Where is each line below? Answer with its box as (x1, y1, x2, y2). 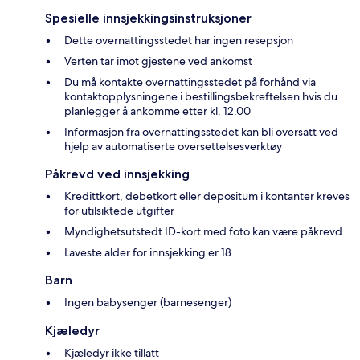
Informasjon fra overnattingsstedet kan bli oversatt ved (64, 125, 338, 140)
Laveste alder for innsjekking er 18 (64, 245, 231, 260)
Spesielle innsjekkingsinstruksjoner (45, 10, 252, 27)
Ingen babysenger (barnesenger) (64, 295, 231, 310)
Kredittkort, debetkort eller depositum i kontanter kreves (64, 189, 350, 204)
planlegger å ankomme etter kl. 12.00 (64, 104, 251, 119)
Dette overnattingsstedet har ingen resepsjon (64, 33, 293, 48)
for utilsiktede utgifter (64, 203, 174, 219)
